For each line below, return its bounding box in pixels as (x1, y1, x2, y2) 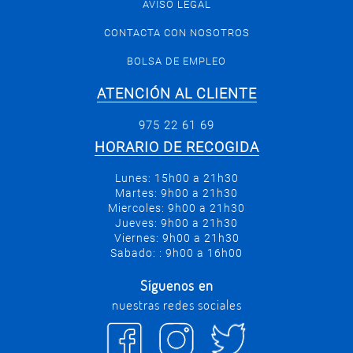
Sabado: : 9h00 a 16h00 (110, 247, 243, 259)
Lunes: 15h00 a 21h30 (114, 172, 239, 184)
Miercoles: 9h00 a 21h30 (108, 202, 245, 214)
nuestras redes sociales (111, 296, 242, 313)
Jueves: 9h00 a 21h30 (115, 217, 238, 229)
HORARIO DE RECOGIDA (94, 139, 259, 155)
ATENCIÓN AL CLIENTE (96, 86, 257, 102)
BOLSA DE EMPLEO (127, 55, 226, 67)
